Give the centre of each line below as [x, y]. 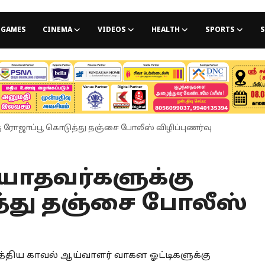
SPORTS [220, 30]
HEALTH [165, 30]
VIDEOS [112, 30]
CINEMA [57, 30]
